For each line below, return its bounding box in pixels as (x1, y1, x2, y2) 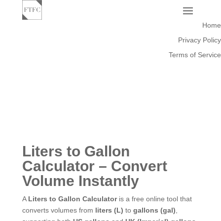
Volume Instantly (22, 172, 139, 189)
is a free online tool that (116, 194, 192, 203)
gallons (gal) (133, 206, 176, 214)
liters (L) (95, 206, 123, 214)
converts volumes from (22, 206, 95, 214)
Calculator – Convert (22, 157, 167, 174)
